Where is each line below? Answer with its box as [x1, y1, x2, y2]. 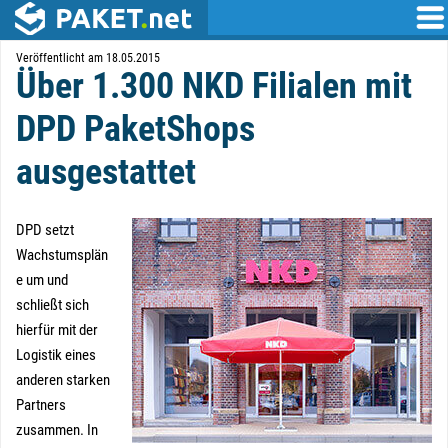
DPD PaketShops [16, 108, 255, 150]
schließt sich [16, 296, 89, 314]
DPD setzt [16, 221, 74, 239]
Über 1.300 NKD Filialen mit [16, 65, 412, 107]
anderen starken [16, 371, 110, 389]
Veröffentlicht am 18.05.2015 [16, 51, 160, 65]
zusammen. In [16, 421, 98, 439]
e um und [16, 271, 68, 289]
